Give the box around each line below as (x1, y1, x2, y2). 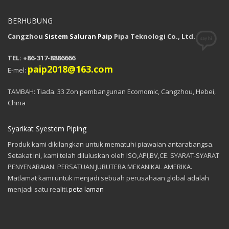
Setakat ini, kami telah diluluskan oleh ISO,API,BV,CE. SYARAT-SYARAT (8, 151, 219, 161)
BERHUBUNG (8, 16, 53, 26)
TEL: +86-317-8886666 (8, 53, 75, 63)
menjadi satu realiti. (8, 185, 68, 194)
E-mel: (8, 65, 28, 75)
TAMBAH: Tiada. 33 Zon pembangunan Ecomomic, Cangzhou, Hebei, (8, 87, 216, 97)
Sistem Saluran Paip (44, 32, 112, 41)
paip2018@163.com (28, 63, 113, 76)
